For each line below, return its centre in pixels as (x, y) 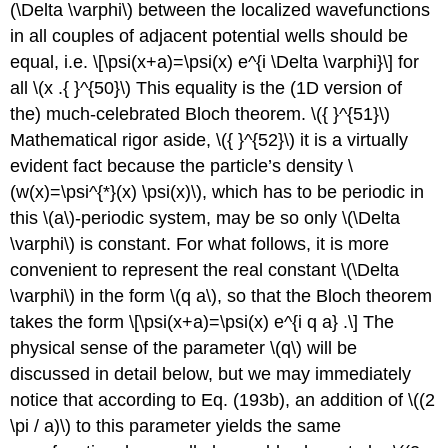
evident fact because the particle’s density (179, 165)
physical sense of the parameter (140, 347)
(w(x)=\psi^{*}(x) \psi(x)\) (106, 191)
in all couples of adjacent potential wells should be (209, 35)
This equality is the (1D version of (267, 87)
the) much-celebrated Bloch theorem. (161, 113)
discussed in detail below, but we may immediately (211, 373)
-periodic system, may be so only (209, 217)
